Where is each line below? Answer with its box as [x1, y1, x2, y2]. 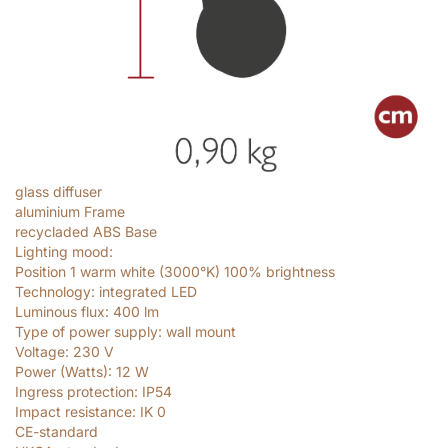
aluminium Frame [15, 203, 125, 221]
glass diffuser [15, 183, 102, 201]
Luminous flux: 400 [15, 303, 144, 321]
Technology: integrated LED [15, 283, 197, 301]
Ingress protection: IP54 [15, 383, 172, 401]
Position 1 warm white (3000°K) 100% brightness [15, 263, 335, 281]
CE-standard [15, 423, 98, 441]
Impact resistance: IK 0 [15, 403, 166, 421]
